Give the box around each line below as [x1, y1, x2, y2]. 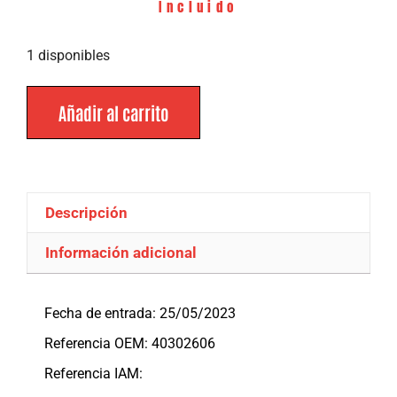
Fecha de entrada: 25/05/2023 [44, 304, 236, 322]
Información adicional [45, 244, 198, 261]
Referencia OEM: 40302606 [44, 334, 215, 352]
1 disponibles [27, 46, 110, 64]
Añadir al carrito [58, 101, 168, 125]
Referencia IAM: [44, 364, 143, 382]
